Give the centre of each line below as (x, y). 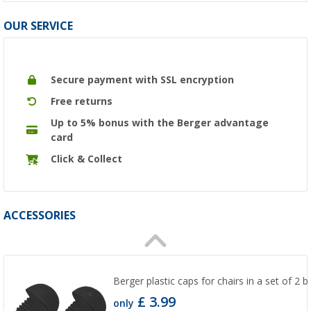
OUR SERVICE (38, 26)
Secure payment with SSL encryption (142, 79)
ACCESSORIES (40, 215)
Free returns (82, 101)
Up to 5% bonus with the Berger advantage (160, 123)
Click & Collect (86, 159)
